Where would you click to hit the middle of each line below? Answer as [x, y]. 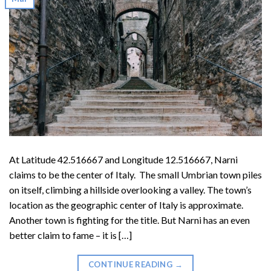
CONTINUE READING [131, 265]
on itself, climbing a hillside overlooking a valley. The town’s [130, 190]
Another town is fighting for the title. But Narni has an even [129, 220]
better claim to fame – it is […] [70, 235]
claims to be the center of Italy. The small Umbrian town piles [135, 175]
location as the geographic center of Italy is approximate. [126, 205]
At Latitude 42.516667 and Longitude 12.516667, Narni [123, 160]
